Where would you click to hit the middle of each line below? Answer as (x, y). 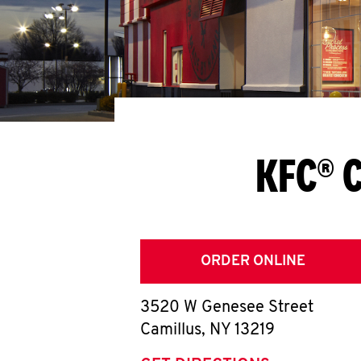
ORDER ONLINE (253, 261)
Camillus (171, 330)
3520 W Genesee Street (227, 308)
